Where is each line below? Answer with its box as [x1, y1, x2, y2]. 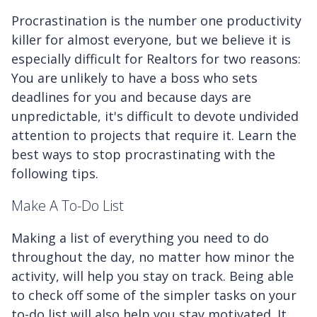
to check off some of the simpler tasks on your [11, 286, 296, 304]
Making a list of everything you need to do [11, 229, 269, 246]
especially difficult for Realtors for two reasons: [11, 50, 301, 67]
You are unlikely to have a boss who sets [11, 69, 258, 86]
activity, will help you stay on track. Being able [11, 267, 294, 284]
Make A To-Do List [11, 195, 124, 215]
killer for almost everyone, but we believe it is [11, 30, 291, 48]
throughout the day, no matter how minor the [11, 248, 294, 265]
